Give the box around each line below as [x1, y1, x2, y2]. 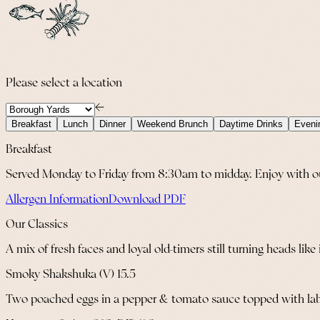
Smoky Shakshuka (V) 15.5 [6, 268, 136, 281]
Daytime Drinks [219, 118, 283, 129]
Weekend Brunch [137, 118, 208, 129]
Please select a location [6, 76, 122, 89]
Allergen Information [6, 193, 109, 206]
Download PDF [109, 193, 186, 206]
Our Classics [6, 218, 68, 231]
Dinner [99, 118, 126, 129]
